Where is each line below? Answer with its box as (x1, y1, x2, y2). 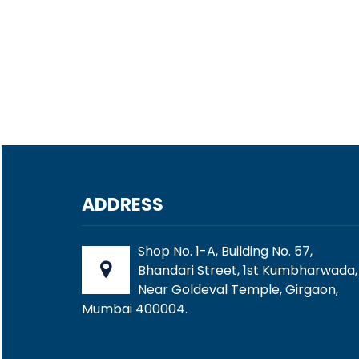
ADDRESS (82, 192, 163, 217)
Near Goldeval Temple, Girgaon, (138, 280, 338, 299)
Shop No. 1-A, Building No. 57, (138, 242, 313, 260)
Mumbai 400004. (82, 300, 188, 318)
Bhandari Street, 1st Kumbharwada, (138, 261, 357, 280)
